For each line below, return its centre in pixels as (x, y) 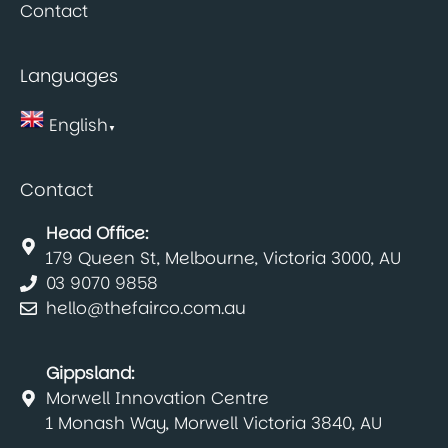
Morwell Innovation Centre (157, 398)
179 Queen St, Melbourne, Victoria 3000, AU (223, 258)
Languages (69, 76)
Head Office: (96, 233)
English (78, 125)
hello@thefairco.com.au (145, 308)
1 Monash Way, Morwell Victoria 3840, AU (213, 423)
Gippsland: (89, 373)
